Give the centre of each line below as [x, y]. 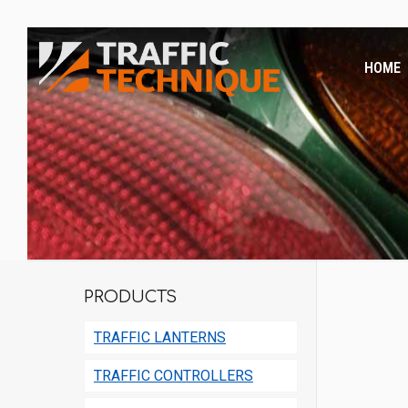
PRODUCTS [130, 297]
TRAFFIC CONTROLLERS [173, 376]
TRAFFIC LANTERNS [160, 337]
